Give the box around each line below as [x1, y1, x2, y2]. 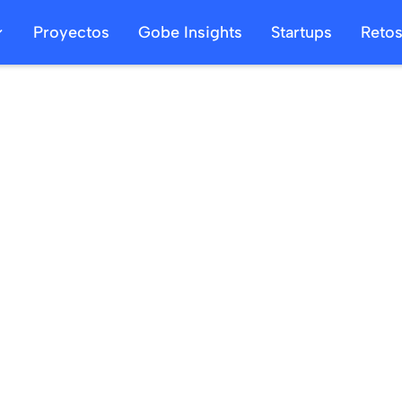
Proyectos [32, 22, 109, 42]
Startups [270, 22, 332, 42]
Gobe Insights [137, 22, 242, 42]
